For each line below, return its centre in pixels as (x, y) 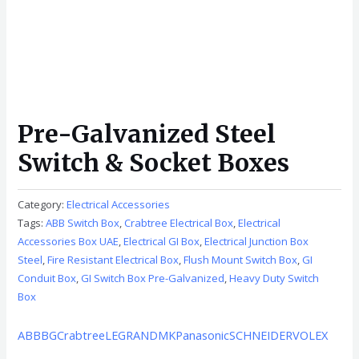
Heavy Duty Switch (274, 278)
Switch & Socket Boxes (154, 163)
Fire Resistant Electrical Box (113, 259)
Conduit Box (47, 278)
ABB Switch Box (83, 222)
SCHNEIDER (261, 335)
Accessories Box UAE (69, 241)
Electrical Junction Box (257, 241)
